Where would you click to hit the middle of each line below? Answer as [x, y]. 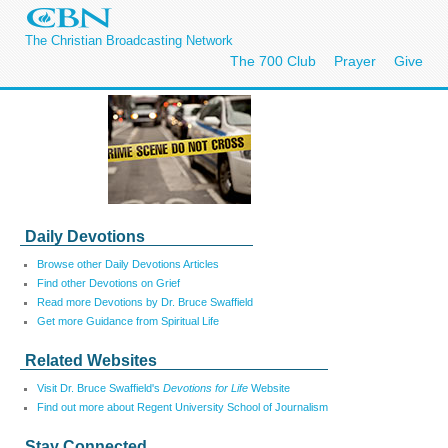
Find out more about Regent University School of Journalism [182, 407]
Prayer [355, 61]
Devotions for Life [205, 388]
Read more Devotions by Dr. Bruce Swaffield [145, 302]
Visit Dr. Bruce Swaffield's [100, 388]
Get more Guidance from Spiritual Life [128, 321]
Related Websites [91, 360]
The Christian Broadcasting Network [129, 40]
